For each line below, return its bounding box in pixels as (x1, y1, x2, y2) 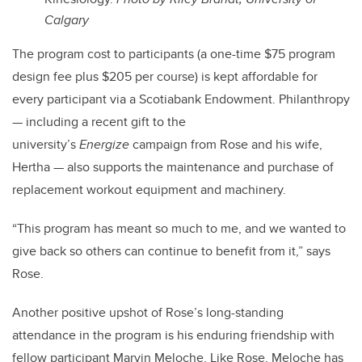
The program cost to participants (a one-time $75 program (12, 44, 335, 64)
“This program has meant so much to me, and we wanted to (12, 219, 346, 238)
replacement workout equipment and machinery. (12, 180, 286, 200)
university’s (12, 135, 79, 154)
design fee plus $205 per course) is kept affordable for (12, 67, 318, 86)
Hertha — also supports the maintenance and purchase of (12, 158, 334, 177)
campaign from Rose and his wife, (129, 135, 322, 154)
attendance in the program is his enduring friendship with (12, 326, 335, 345)
